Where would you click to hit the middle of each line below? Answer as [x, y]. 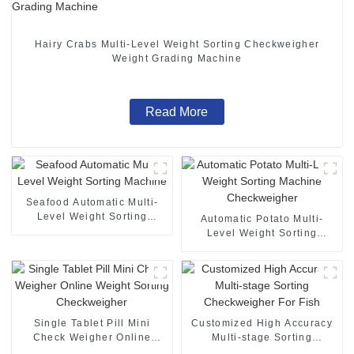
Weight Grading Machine [177, 58]
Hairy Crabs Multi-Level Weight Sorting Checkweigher [177, 44]
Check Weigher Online [92, 337]
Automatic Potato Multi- [262, 218]
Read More [177, 111]
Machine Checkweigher [262, 247]
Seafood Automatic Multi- [92, 202]
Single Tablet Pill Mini [92, 323]
